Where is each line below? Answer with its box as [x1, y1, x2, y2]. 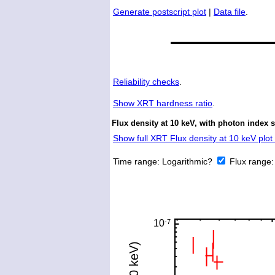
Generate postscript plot [113, 7, 206, 17]
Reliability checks [113, 77, 179, 87]
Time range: [113, 157, 162, 167]
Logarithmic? [162, 157, 215, 167]
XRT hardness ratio [134, 98, 212, 109]
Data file [214, 7, 246, 17]
